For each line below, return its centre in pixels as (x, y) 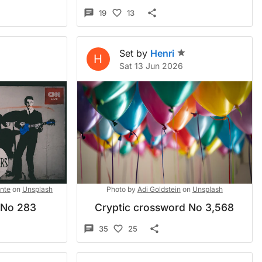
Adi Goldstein (159, 189)
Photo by (121, 189)
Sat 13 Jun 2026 (151, 66)
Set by (133, 53)
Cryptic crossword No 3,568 (165, 207)
